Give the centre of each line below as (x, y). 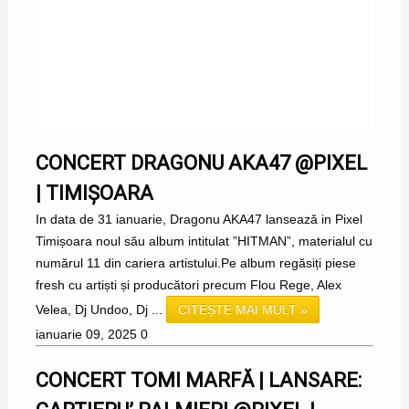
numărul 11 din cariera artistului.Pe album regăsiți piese (195, 263)
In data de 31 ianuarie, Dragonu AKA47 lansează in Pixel (199, 220)
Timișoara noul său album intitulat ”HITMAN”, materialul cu (204, 241)
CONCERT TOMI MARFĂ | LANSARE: (198, 381)
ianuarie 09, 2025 (86, 335)
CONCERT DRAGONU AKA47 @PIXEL (201, 163)
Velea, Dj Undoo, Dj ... (100, 310)
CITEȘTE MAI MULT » (242, 310)
